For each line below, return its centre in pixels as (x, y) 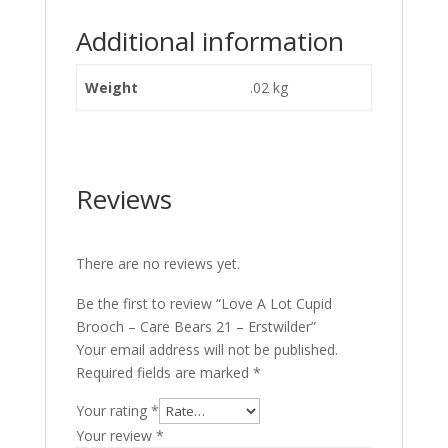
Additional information (209, 41)
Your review (115, 435)
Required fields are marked (164, 372)
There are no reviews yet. (157, 263)
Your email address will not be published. (206, 349)
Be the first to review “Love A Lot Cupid (203, 303)
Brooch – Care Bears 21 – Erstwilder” (195, 326)
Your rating (113, 410)
